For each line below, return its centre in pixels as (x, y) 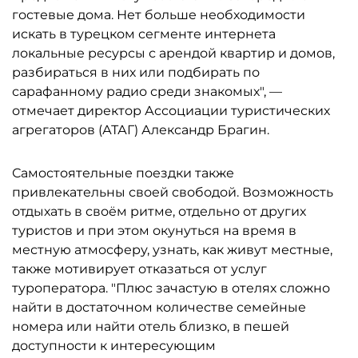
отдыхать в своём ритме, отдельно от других (159, 211)
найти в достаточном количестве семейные (159, 307)
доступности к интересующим (114, 346)
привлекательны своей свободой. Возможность (173, 192)
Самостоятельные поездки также (123, 173)
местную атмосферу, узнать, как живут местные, (172, 250)
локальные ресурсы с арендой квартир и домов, (173, 53)
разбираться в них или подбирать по (136, 72)
